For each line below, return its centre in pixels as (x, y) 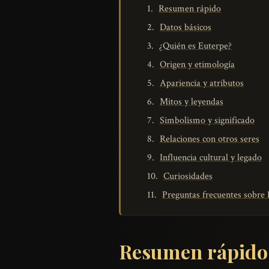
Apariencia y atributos (202, 83)
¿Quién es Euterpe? (195, 46)
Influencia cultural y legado (211, 158)
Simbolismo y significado (207, 121)
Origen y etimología (197, 65)
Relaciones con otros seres (210, 139)
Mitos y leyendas (192, 102)
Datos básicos (186, 28)
